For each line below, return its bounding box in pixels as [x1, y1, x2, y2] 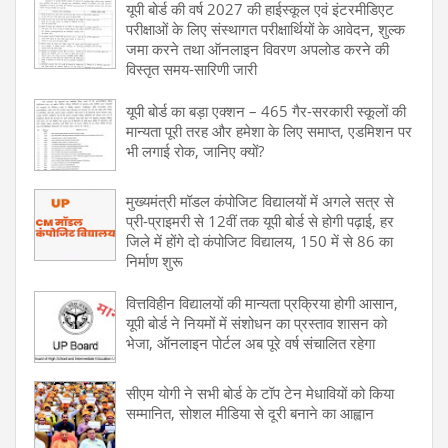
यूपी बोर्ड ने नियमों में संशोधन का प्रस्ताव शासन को [126, 312, 387, 333]
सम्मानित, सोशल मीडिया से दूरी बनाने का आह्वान [126, 402, 374, 423]
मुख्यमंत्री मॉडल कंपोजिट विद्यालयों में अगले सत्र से [126, 190, 394, 211]
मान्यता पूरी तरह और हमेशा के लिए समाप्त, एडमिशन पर [126, 120, 412, 141]
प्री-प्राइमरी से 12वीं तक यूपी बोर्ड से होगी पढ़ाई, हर [126, 210, 394, 231]
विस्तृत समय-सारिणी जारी [126, 58, 257, 79]
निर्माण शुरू [126, 250, 183, 271]
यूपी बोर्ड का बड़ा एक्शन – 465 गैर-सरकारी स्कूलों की [126, 100, 406, 121]
